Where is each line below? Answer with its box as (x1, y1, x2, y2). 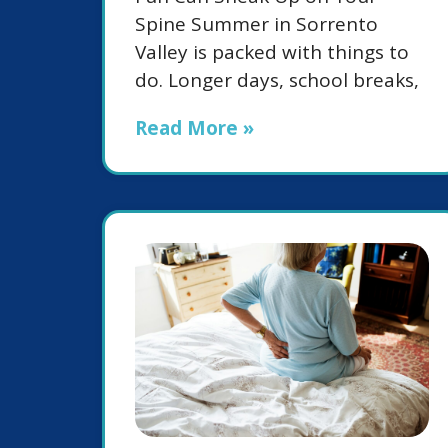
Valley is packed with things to (135, 38, 409, 65)
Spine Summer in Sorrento (135, 10, 378, 37)
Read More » (135, 114, 254, 141)
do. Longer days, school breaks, (135, 66, 419, 93)
